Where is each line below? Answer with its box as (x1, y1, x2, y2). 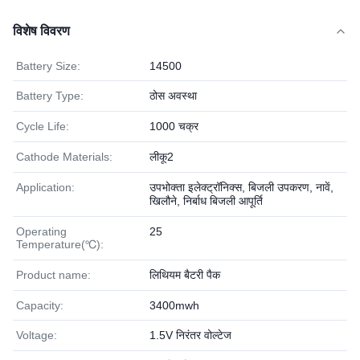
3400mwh (149, 299, 199, 312)
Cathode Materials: (16, 150, 112, 163)
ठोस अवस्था (149, 89, 197, 102)
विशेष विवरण (13, 24, 70, 38)
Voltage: (16, 329, 57, 342)
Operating (16, 225, 67, 238)
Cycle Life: (16, 120, 69, 133)
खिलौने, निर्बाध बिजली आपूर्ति (149, 194, 263, 207)
